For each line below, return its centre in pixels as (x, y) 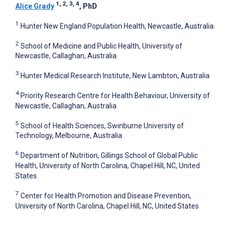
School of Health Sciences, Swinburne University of (102, 125)
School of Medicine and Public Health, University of (101, 46)
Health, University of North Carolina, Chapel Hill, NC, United (108, 166)
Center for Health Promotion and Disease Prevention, (106, 196)
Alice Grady (35, 6)
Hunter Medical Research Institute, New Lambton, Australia (115, 76)
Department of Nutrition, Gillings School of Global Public (109, 156)
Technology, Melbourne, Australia (69, 136)
